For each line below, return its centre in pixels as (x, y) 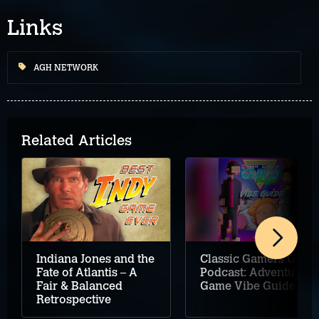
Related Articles (77, 141)
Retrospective (74, 300)
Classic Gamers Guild (258, 258)
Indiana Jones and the (95, 259)
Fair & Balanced (79, 286)
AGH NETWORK (66, 68)
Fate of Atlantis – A (87, 273)
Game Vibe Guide (248, 286)
